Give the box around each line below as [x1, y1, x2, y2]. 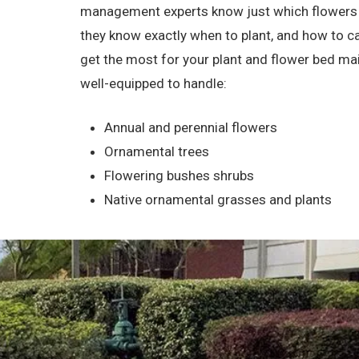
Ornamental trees [104, 143, 210, 160]
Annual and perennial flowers [104, 119, 278, 136]
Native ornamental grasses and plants [104, 192, 333, 208]
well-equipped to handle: [80, 75, 228, 91]
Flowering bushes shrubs [104, 167, 255, 184]
